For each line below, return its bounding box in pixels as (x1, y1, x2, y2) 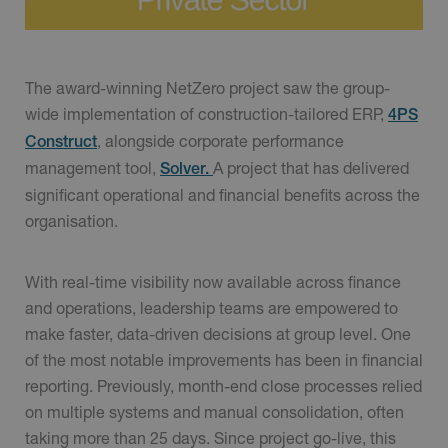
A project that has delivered (213, 158, 409, 178)
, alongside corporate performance (97, 131, 344, 151)
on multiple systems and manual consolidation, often (25, 402, 404, 422)
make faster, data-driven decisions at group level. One (25, 324, 411, 344)
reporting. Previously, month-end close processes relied (25, 376, 422, 396)
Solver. (160, 159, 213, 179)
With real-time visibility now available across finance (25, 272, 401, 292)
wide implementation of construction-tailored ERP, (25, 104, 388, 124)
